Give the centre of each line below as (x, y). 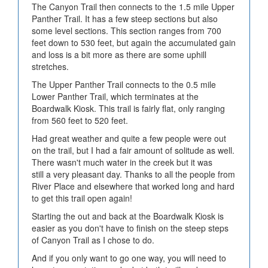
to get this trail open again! (82, 198)
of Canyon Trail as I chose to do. (93, 240)
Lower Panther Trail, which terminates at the (115, 96)
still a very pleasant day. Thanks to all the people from (133, 174)
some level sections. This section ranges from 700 (127, 30)
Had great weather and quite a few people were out (129, 138)
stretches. (50, 66)
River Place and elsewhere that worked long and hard (133, 186)
